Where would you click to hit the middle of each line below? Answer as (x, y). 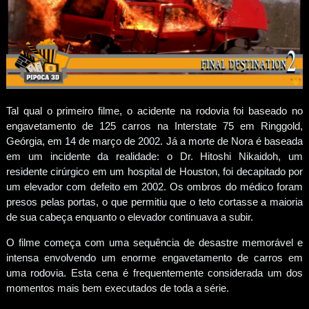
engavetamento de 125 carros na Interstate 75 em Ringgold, (154, 126)
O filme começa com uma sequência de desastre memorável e (154, 243)
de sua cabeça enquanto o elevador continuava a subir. (129, 217)
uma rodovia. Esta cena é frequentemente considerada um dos (154, 273)
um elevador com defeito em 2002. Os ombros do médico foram (154, 187)
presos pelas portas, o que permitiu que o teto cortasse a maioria (154, 202)
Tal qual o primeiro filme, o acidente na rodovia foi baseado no (154, 111)
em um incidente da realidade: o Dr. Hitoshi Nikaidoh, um (154, 157)
